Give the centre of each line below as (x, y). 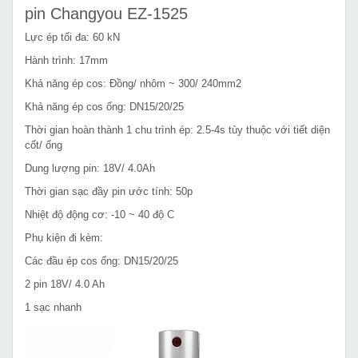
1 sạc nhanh (53, 307)
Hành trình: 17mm (66, 60)
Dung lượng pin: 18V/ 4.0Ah (90, 168)
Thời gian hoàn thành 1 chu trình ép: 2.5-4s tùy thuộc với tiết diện (177, 129)
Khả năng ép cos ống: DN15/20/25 (104, 106)
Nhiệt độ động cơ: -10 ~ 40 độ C (99, 214)
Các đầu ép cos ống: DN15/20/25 (101, 261)
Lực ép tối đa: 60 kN (72, 37)
